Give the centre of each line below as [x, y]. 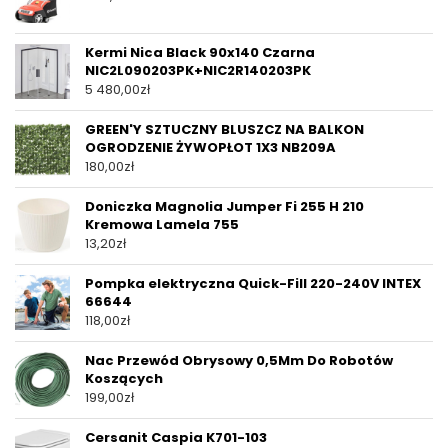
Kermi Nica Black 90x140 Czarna [200, 53]
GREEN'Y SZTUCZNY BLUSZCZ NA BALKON [224, 130]
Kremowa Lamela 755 [162, 225]
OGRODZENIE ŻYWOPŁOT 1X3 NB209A [210, 148]
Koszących [124, 379]
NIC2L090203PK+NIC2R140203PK [198, 71]
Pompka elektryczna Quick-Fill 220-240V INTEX [253, 284]
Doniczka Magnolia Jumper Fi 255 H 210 [224, 207]
